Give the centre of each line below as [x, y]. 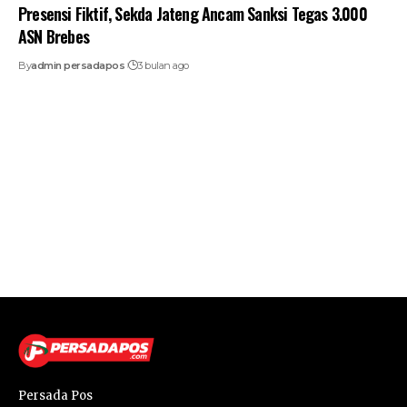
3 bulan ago [163, 65]
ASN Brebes [54, 36]
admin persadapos [78, 65]
